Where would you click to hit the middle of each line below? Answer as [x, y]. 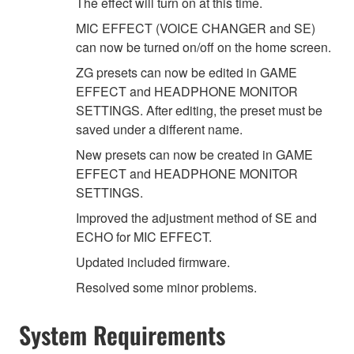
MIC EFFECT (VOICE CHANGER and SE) [196, 28]
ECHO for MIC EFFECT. [144, 237]
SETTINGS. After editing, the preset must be [199, 111]
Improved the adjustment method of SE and [196, 218]
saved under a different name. [159, 130]
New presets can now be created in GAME [194, 155]
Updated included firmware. [153, 262]
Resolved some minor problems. [166, 288]
